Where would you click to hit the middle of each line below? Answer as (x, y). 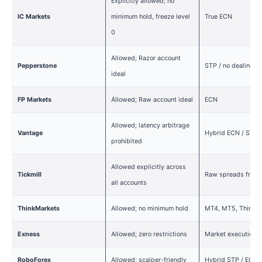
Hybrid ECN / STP (231, 133)
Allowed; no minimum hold (149, 209)
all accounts (129, 183)
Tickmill (29, 175)
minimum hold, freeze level (150, 17)
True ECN (218, 17)
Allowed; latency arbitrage (150, 126)
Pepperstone (37, 66)
